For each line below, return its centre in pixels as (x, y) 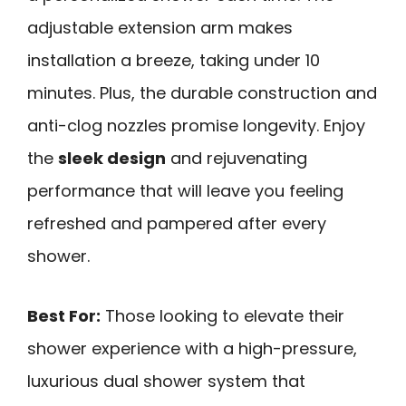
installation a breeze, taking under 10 (174, 60)
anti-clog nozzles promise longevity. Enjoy (196, 125)
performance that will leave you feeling (185, 190)
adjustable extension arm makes (160, 27)
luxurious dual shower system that (166, 382)
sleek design (112, 158)
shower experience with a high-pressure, (192, 349)
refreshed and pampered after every (177, 223)
